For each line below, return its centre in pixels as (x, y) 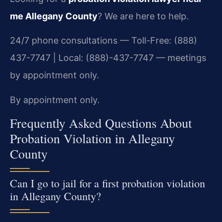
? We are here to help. (143, 16)
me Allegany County (54, 16)
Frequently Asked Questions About (101, 123)
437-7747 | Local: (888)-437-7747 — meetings (108, 58)
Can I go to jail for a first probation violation (108, 183)
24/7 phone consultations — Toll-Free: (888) (104, 41)
